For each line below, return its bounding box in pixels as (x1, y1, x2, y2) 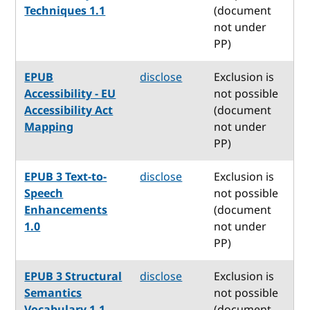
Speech (24, 185, 64, 202)
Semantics (24, 284, 82, 302)
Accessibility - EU (24, 85, 116, 102)
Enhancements (24, 201, 108, 219)
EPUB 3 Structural (24, 268, 122, 285)
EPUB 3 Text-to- (24, 168, 107, 185)
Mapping (24, 118, 74, 136)
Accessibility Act (24, 102, 113, 119)
